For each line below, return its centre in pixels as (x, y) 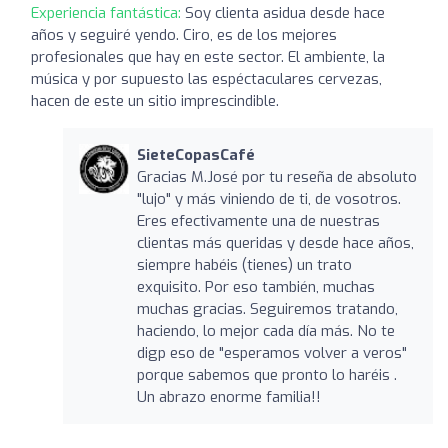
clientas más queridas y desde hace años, (275, 242)
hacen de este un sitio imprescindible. (155, 100)
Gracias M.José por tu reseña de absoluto (276, 176)
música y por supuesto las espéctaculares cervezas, (206, 78)
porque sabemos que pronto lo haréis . (266, 374)
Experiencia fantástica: (108, 12)
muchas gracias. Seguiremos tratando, (267, 308)
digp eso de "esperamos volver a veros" (271, 352)
